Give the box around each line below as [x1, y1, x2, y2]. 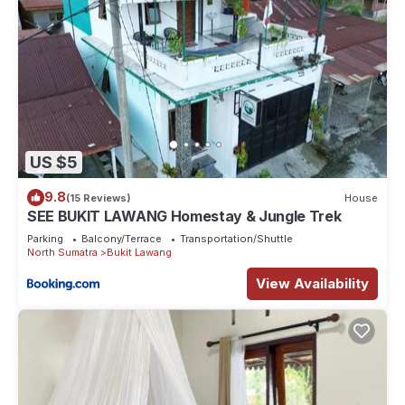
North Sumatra [27, 246, 98, 259]
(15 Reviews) [66, 191, 131, 204]
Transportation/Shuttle [180, 232, 293, 246]
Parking [27, 232, 63, 246]
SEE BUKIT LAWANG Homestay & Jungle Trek [27, 207, 342, 226]
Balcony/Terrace [81, 232, 162, 246]
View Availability [256, 275, 369, 293]
